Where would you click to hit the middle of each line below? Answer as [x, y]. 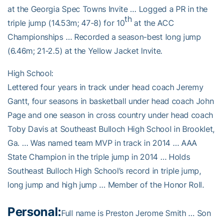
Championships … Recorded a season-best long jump [104, 37]
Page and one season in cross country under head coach [111, 115]
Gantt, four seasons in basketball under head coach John [111, 101]
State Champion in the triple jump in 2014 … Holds [99, 157]
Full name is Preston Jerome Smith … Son [136, 213]
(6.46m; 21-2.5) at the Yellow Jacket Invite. [86, 51]
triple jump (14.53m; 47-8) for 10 [66, 23]
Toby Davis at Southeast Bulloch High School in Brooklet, [111, 129]
